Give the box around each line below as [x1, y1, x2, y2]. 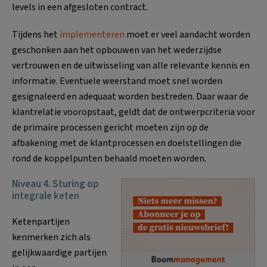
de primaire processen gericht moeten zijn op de [12, 120, 209, 134]
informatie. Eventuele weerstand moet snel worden [12, 74, 222, 88]
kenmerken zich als [12, 230, 91, 244]
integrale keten [12, 188, 79, 203]
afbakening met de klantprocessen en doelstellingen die [12, 136, 241, 150]
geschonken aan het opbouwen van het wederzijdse [12, 43, 222, 57]
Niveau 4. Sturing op [12, 176, 99, 191]
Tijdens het [12, 27, 60, 41]
